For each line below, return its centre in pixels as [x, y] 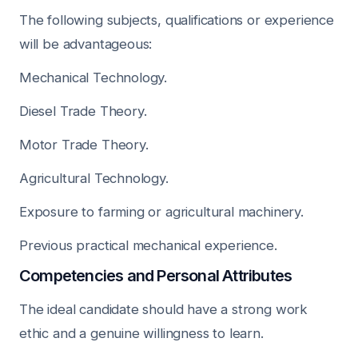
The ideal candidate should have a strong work [164, 309]
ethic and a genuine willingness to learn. [141, 333]
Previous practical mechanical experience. [148, 245]
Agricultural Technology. [94, 178]
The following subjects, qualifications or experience [177, 20]
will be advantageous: [86, 44]
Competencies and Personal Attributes [156, 276]
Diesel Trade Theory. [83, 111]
